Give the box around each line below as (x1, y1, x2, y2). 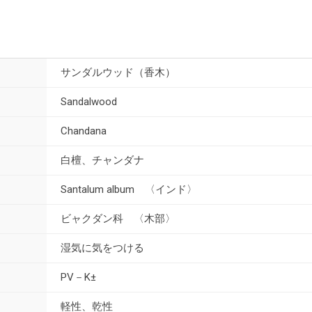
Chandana (61, 125, 107, 138)
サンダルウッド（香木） (61, 66, 175, 79)
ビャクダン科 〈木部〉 (61, 212, 175, 226)
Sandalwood (61, 95, 117, 109)
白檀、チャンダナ (61, 154, 144, 167)
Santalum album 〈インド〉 (61, 183, 197, 196)
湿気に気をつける (61, 242, 144, 255)
